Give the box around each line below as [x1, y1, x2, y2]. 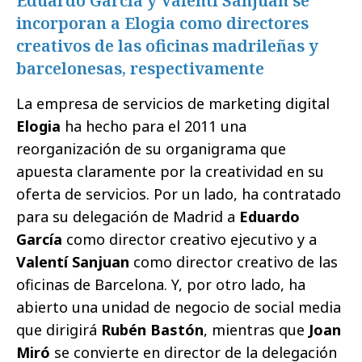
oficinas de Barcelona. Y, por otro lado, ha [16, 275, 305, 294]
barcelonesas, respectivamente [16, 57, 264, 79]
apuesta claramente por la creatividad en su [16, 162, 324, 181]
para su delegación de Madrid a [16, 207, 239, 226]
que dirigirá [16, 320, 101, 339]
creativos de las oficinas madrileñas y [16, 35, 318, 57]
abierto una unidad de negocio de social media [16, 297, 341, 317]
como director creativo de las [129, 252, 338, 271]
